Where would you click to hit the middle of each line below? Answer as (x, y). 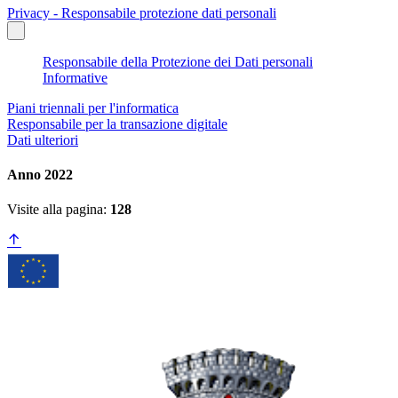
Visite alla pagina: (59, 210)
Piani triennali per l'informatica (93, 107)
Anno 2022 (40, 175)
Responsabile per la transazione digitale (117, 123)
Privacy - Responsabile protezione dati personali (142, 12)
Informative (75, 77)
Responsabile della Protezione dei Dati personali (178, 61)
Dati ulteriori (43, 139)
